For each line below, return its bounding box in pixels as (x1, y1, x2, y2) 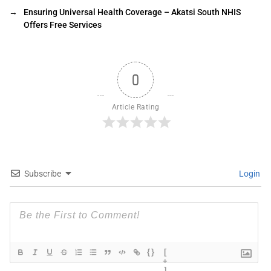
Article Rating (111, 102, 160, 111)
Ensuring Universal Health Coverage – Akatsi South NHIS (24, 7, 241, 17)
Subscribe (24, 168, 61, 178)
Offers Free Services (24, 19, 102, 30)
